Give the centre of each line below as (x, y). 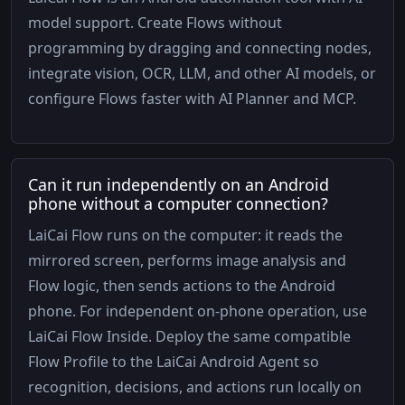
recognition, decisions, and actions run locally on (195, 387)
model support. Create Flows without (155, 23)
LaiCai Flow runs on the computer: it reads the (186, 235)
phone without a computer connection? (179, 204)
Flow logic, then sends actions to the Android (182, 286)
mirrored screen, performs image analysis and (188, 261)
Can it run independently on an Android (179, 185)
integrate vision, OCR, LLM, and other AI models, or (202, 74)
